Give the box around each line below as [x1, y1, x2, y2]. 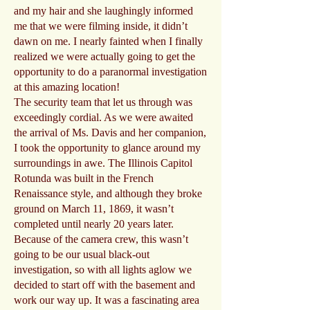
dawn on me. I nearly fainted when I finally [14, 35, 203, 47]
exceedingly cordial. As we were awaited [14, 111, 193, 123]
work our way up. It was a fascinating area [14, 294, 199, 306]
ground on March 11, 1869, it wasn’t [14, 203, 174, 215]
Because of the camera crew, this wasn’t [14, 233, 188, 245]
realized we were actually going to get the [14, 51, 195, 62]
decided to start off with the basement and [14, 279, 195, 291]
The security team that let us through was [14, 96, 192, 108]
